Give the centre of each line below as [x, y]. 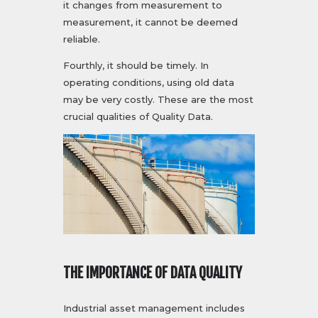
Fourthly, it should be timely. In [136, 66]
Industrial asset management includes [154, 308]
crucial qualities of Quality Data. [138, 117]
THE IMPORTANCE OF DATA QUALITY [153, 273]
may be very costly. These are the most [158, 100]
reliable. [82, 39]
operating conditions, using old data [149, 83]
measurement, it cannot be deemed [150, 22]
